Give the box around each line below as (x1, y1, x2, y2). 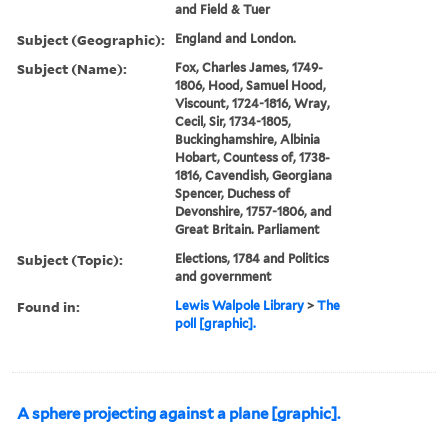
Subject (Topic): (17, 249, 123, 269)
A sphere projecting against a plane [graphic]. (17, 404, 340, 423)
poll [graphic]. (175, 315, 257, 331)
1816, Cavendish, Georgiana (175, 167, 333, 183)
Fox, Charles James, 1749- (175, 59, 324, 75)
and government (175, 268, 273, 284)
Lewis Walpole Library (175, 297, 305, 313)
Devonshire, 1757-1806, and (175, 203, 333, 219)
